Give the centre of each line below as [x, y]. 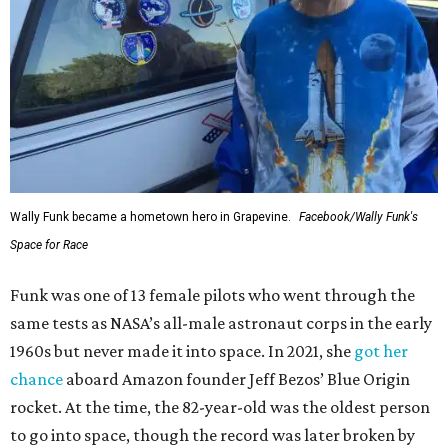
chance [36, 379]
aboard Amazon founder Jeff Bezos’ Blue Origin [236, 379]
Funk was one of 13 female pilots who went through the [212, 295]
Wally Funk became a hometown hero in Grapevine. [150, 217]
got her [381, 351]
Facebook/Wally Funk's [358, 217]
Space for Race [49, 245]
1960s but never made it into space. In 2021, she [182, 351]
